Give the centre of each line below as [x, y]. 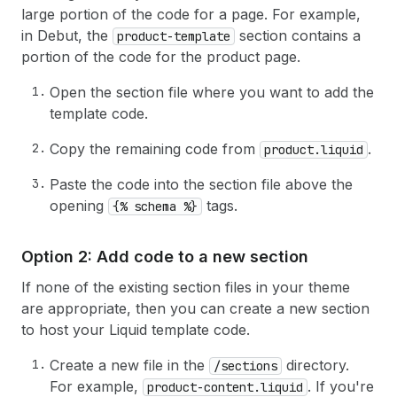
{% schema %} [155, 206]
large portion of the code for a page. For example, [191, 14]
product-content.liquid [225, 387]
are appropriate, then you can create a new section [195, 308]
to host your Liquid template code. [136, 330]
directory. [315, 365]
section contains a [298, 35]
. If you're [341, 386]
